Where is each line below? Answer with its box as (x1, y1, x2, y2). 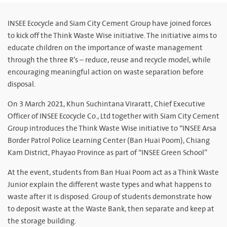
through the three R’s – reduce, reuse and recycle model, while (8, 54, 211, 66)
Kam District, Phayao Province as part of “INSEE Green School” (8, 147, 207, 159)
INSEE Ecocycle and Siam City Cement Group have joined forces (8, 18, 211, 29)
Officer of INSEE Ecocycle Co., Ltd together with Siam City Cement (8, 110, 219, 122)
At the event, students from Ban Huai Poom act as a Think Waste (8, 167, 219, 178)
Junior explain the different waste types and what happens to (8, 179, 211, 191)
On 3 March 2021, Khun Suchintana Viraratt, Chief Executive (8, 98, 205, 110)
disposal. (8, 79, 35, 90)
